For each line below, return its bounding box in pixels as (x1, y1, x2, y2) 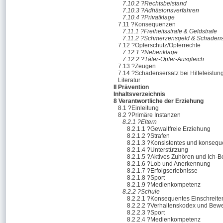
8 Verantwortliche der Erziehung (113, 98, 204, 105)
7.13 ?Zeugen (118, 63, 156, 70)
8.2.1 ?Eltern (122, 118, 157, 125)
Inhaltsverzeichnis (113, 91, 165, 98)
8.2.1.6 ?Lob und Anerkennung (127, 160, 211, 167)
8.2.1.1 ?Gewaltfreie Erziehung (127, 125, 211, 132)
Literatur (118, 77, 140, 84)
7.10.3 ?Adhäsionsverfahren (122, 7, 199, 14)
